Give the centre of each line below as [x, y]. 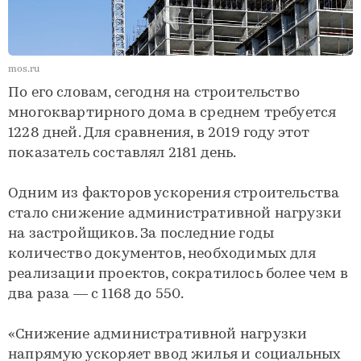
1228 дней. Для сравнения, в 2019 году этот [159, 133]
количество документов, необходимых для [162, 254]
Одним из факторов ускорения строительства [174, 193]
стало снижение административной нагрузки [175, 214]
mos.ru [24, 69]
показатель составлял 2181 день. [122, 153]
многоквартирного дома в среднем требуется [172, 113]
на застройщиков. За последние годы [141, 234]
